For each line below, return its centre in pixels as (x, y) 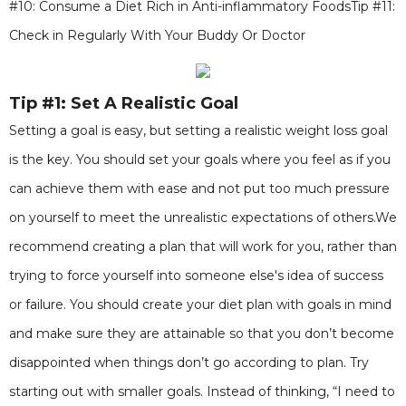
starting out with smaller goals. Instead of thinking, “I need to (202, 391)
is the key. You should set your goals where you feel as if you (200, 159)
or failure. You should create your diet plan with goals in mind (200, 304)
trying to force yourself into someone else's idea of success (196, 275)
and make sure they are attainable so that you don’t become (202, 333)
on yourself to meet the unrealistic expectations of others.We (203, 217)
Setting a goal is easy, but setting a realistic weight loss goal (198, 130)
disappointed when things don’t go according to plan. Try (189, 362)
